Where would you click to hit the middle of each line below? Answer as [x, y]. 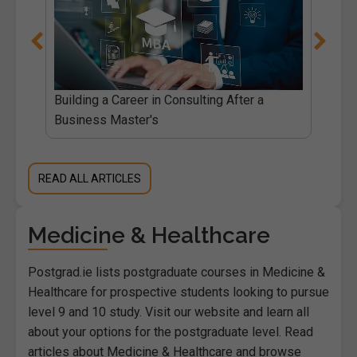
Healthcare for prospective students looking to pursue [178, 292]
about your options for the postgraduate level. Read [171, 331]
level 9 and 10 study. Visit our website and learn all [169, 312]
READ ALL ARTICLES [90, 178]
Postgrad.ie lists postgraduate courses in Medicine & [177, 272]
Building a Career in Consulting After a [159, 100]
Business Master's [106, 120]
